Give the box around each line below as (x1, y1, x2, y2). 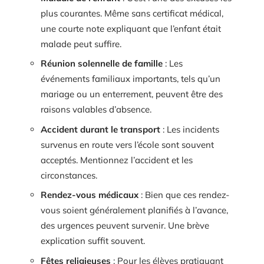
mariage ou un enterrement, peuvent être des (41, 88, 223, 100)
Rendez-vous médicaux (41, 189, 138, 200)
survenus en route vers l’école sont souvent (41, 138, 214, 150)
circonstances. (41, 169, 97, 181)
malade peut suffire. (41, 38, 121, 49)
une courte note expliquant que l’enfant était (41, 22, 221, 34)
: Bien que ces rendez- (138, 189, 229, 200)
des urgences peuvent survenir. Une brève (41, 220, 209, 231)
